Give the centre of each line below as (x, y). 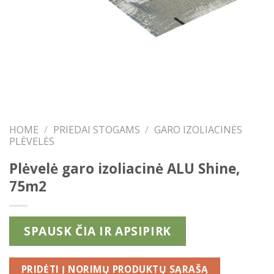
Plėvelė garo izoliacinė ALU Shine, (124, 168)
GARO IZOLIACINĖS (198, 130)
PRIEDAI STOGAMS (96, 130)
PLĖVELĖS (32, 141)
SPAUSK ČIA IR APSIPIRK (98, 231)
